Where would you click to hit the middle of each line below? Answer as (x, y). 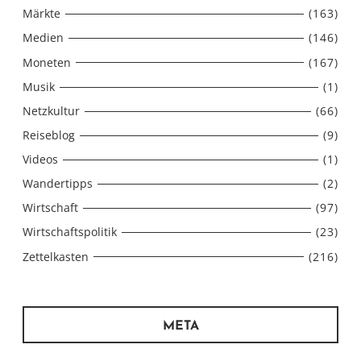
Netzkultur (51, 110)
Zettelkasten (56, 256)
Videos (40, 160)
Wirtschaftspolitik (70, 232)
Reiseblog (49, 135)
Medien (43, 38)
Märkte (41, 14)
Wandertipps (58, 184)
